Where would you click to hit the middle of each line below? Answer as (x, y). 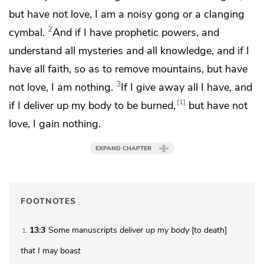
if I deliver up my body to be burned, (92, 105)
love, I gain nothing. (55, 123)
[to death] (208, 230)
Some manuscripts (84, 230)
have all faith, (42, 69)
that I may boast (51, 251)
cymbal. (27, 32)
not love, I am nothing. (61, 87)
